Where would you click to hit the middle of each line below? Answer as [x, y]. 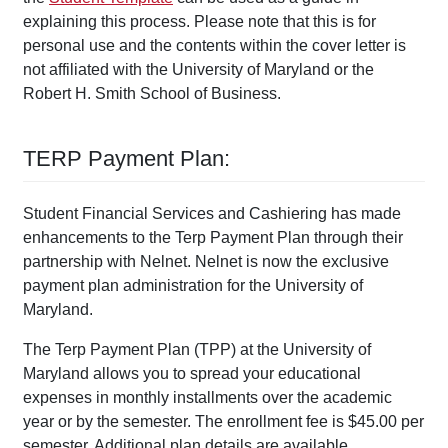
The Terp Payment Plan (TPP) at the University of [197, 350]
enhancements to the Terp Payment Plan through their [213, 238]
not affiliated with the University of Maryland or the [198, 70]
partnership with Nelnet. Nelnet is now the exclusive [206, 262]
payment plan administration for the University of [193, 286]
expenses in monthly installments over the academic [207, 398]
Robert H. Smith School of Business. [154, 94]
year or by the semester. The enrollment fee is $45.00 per [223, 422]
